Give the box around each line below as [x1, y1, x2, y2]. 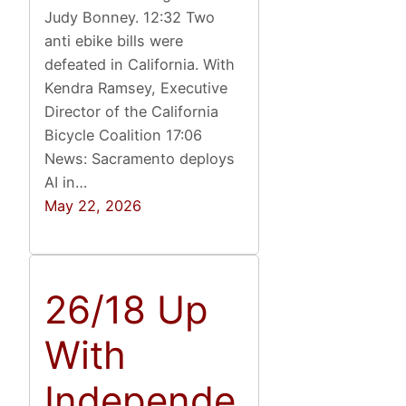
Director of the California [44, 102, 219, 121]
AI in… [44, 173, 88, 192]
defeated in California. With [44, 55, 236, 74]
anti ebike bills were [44, 32, 184, 51]
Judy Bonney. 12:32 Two [44, 8, 216, 27]
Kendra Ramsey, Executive [44, 79, 228, 98]
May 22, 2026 [44, 197, 142, 216]
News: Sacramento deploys [44, 150, 236, 169]
